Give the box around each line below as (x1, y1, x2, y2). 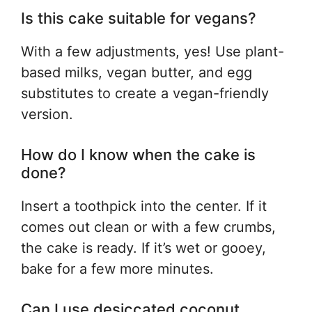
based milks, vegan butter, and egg (21, 64, 252, 81)
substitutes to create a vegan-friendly (21, 85, 269, 102)
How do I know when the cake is (21, 146, 256, 164)
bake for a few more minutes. (21, 260, 214, 277)
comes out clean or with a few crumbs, (21, 219, 276, 235)
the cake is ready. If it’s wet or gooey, (21, 240, 266, 256)
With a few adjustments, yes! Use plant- (21, 43, 284, 60)
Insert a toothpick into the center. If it (21, 198, 267, 214)
